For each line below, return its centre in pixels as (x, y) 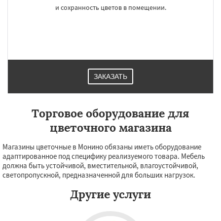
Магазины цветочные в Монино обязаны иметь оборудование (102, 147)
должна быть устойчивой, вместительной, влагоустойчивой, (100, 166)
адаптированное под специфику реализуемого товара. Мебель (104, 156)
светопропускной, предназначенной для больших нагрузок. (99, 175)
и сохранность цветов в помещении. (110, 7)
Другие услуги (110, 194)
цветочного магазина (110, 128)
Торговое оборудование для (110, 113)
